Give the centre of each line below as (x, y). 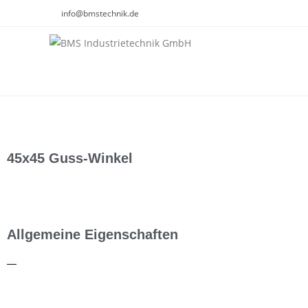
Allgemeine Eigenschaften (92, 234)
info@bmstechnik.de (100, 13)
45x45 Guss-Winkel (70, 158)
